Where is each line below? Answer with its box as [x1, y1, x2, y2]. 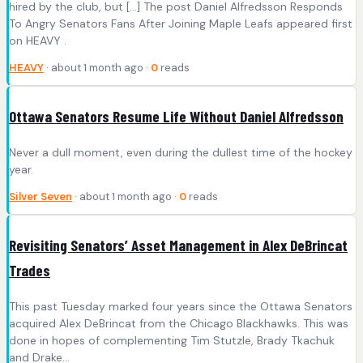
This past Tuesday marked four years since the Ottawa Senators [9, 298, 352, 314]
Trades [9, 260, 50, 280]
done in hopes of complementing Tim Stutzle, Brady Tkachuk [9, 332, 335, 348]
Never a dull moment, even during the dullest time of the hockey [9, 145, 352, 160]
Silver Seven [9, 190, 72, 204]
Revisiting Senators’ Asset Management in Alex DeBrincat [9, 235, 348, 254]
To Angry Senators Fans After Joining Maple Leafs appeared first [9, 16, 352, 32]
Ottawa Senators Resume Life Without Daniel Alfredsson [9, 107, 344, 126]
